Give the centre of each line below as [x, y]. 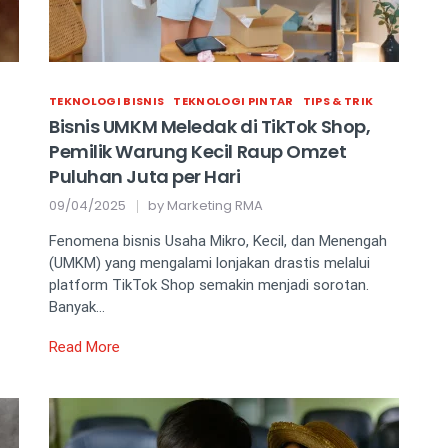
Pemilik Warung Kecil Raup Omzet [198, 151]
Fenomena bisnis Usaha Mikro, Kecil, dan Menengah [218, 241]
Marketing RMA [215, 205]
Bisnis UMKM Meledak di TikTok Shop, [210, 126]
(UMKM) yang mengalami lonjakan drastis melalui [209, 263]
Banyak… [77, 307]
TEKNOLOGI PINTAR [233, 101]
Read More [84, 347]
